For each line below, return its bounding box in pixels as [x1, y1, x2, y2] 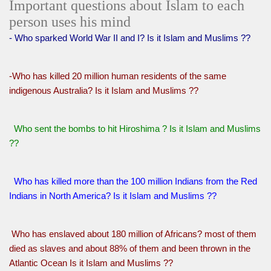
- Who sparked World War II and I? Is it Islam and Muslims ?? [9, 33, 250, 44]
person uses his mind [9, 14, 131, 30]
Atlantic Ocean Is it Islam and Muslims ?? [9, 258, 173, 269]
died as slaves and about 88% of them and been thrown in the [9, 243, 250, 254]
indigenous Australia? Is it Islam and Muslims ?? [9, 85, 198, 96]
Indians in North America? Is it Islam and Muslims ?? [9, 191, 217, 201]
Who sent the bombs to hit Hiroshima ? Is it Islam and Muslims [9, 123, 261, 134]
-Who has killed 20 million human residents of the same [9, 71, 226, 82]
